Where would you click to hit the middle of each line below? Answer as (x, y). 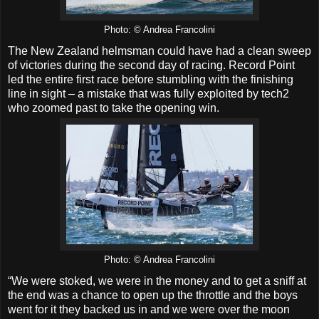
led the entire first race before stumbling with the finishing (151, 79)
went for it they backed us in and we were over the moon (149, 309)
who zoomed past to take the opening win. (114, 108)
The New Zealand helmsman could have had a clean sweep (159, 51)
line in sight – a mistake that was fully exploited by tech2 (148, 93)
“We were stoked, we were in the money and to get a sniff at (157, 281)
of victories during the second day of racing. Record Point (151, 65)
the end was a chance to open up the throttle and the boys (153, 295)
